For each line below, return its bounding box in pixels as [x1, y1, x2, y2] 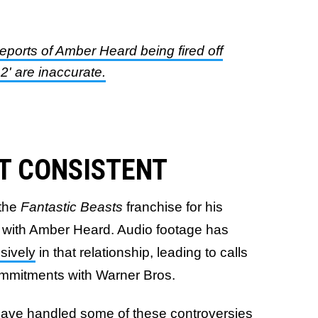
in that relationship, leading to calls [35, 244, 248, 260]
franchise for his [123, 199, 223, 214]
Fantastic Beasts [21, 199, 123, 214]
